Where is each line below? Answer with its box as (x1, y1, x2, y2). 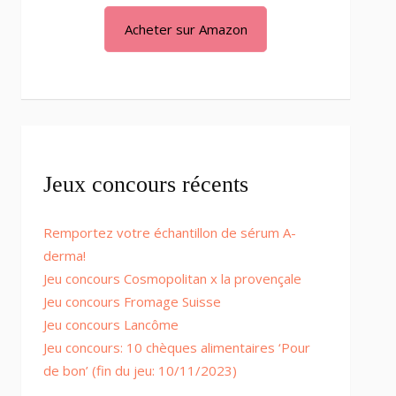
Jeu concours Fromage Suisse (43, 293, 221, 310)
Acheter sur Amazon (124, 20, 247, 38)
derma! (43, 247, 86, 264)
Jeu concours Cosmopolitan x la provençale (43, 270, 301, 287)
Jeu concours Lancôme (43, 316, 179, 333)
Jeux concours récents (43, 171, 248, 197)
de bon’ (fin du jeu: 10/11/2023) (43, 362, 237, 379)
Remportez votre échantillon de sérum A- (43, 224, 296, 241)
